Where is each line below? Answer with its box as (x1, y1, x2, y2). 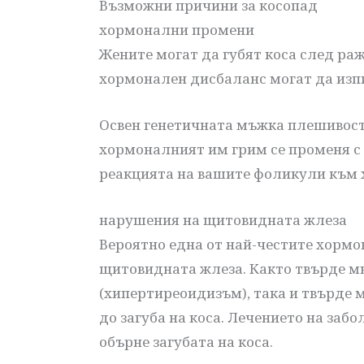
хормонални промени (99, 19, 254, 39)
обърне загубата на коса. (99, 331, 273, 351)
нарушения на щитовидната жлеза (99, 210, 347, 229)
